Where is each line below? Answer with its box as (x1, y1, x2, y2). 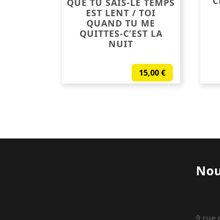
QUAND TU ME (86, 17, 156, 29)
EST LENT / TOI (86, 7, 156, 19)
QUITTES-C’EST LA (79, 27, 163, 40)
